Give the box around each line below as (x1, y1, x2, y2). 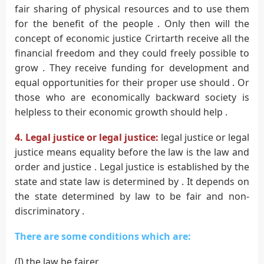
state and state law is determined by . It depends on (15, 174, 249, 188)
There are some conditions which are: (15, 229, 193, 243)
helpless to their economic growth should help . (15, 105, 230, 118)
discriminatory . (15, 204, 87, 217)
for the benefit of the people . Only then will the (15, 16, 249, 30)
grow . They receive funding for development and (15, 61, 249, 74)
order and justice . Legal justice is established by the (15, 160, 249, 173)
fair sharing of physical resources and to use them (15, 2, 249, 15)
